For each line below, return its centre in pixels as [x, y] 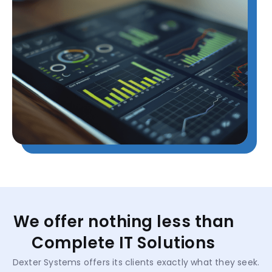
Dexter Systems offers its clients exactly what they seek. [136, 263]
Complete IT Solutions [124, 243]
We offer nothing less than [124, 222]
